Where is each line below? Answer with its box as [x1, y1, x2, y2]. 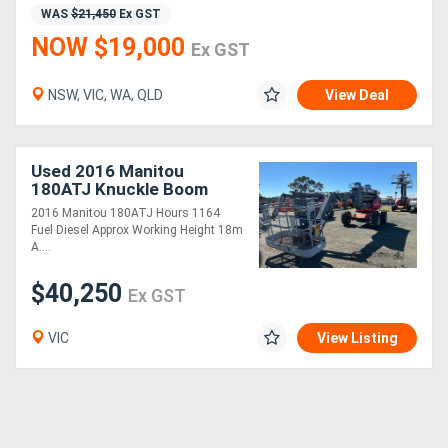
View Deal [325, 87, 389, 104]
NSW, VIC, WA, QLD [45, 87, 163, 104]
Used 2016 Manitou [31, 161, 184, 182]
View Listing [317, 330, 398, 347]
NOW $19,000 [31, 33, 191, 63]
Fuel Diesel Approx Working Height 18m [31, 223, 243, 238]
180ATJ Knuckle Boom [31, 179, 208, 200]
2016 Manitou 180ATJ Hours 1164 [31, 206, 220, 221]
